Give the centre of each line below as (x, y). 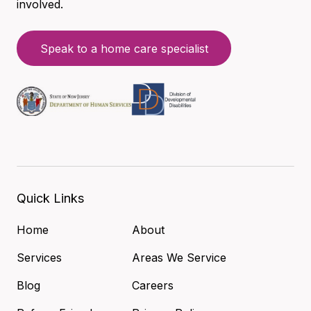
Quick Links (50, 199)
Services (39, 258)
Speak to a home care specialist (124, 48)
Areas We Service (179, 258)
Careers (153, 286)
